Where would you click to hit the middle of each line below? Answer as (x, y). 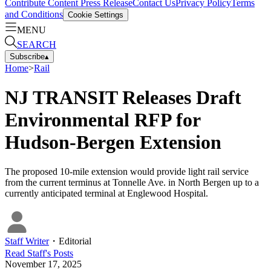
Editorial (75, 241)
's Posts (59, 253)
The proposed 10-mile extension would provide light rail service (127, 172)
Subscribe (27, 56)
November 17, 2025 (43, 264)
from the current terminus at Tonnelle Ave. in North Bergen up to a (132, 183)
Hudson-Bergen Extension (113, 142)
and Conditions (34, 14)
